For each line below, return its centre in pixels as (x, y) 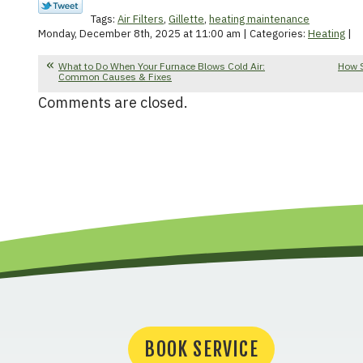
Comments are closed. (113, 102)
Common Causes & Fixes (115, 76)
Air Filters (141, 19)
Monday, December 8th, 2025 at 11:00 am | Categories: (173, 33)
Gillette (186, 19)
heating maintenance (259, 19)
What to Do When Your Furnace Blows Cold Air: (162, 66)
